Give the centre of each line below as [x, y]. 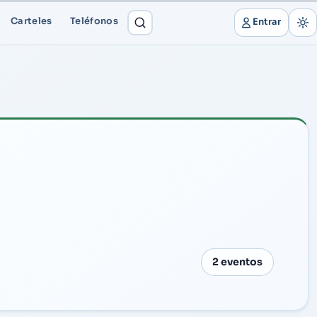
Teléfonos [94, 22]
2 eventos [237, 262]
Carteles [31, 22]
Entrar [266, 22]
